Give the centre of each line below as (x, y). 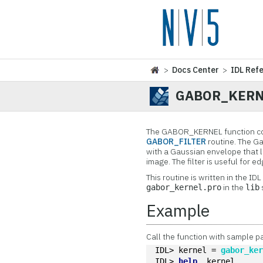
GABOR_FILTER (176, 141)
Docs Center (196, 70)
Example (178, 210)
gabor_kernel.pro (184, 187)
